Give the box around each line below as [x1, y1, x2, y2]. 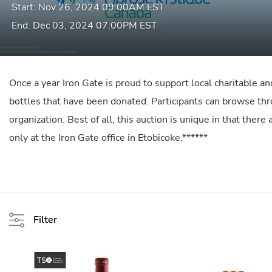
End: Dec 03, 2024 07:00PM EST [11, 19, 157, 32]
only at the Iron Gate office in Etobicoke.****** [9, 131, 208, 144]
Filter [33, 213, 57, 226]
